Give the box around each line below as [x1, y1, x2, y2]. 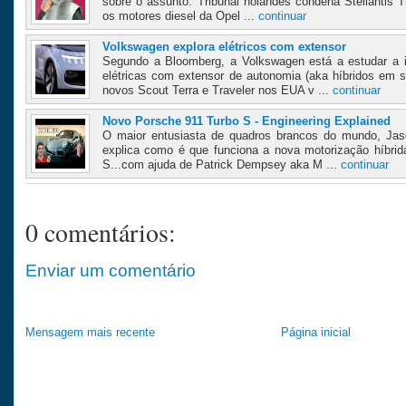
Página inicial [280, 325, 351, 340]
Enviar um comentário [25, 260, 196, 281]
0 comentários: [25, 216, 176, 250]
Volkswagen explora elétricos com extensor [102, 40, 346, 54]
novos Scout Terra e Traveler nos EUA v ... [102, 83, 333, 98]
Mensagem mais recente [25, 325, 155, 340]
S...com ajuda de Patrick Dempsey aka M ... [102, 158, 341, 172]
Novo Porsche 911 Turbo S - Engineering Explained [102, 114, 391, 129]
